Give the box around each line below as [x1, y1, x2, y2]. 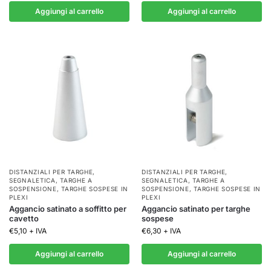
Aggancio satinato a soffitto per [9, 204, 126, 214]
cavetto [9, 214, 39, 223]
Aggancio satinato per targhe [142, 204, 250, 214]
